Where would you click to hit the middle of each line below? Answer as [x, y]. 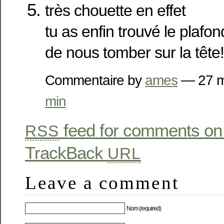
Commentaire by [95, 80]
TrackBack [66, 152]
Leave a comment [102, 182]
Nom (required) [144, 209]
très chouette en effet [115, 10]
